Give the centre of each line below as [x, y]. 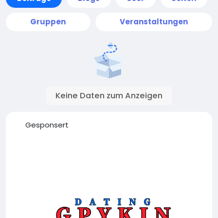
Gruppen [48, 22]
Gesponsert [47, 125]
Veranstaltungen [154, 22]
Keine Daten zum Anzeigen [109, 96]
